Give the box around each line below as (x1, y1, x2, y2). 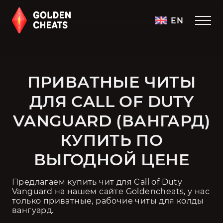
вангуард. (12, 206, 54, 215)
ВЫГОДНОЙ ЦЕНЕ (33, 150, 190, 169)
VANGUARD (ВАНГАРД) (12, 111, 211, 130)
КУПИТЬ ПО (60, 130, 163, 150)
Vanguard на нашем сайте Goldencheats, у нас (12, 187, 210, 196)
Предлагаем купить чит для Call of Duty (12, 177, 183, 187)
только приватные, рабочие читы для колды (12, 196, 204, 206)
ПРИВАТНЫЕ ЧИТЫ (27, 72, 196, 92)
